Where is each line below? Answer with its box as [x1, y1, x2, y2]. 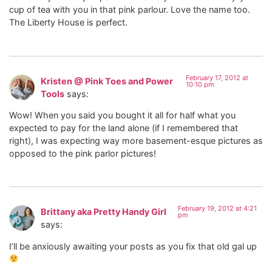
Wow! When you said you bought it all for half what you [9, 109, 236, 120]
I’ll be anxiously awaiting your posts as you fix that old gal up [9, 240, 257, 251]
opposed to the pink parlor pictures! [9, 148, 156, 158]
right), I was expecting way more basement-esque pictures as [9, 135, 263, 146]
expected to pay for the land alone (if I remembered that [9, 122, 238, 133]
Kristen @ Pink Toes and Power [41, 75, 173, 86]
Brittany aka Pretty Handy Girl [41, 206, 166, 217]
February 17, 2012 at [186, 73, 249, 82]
